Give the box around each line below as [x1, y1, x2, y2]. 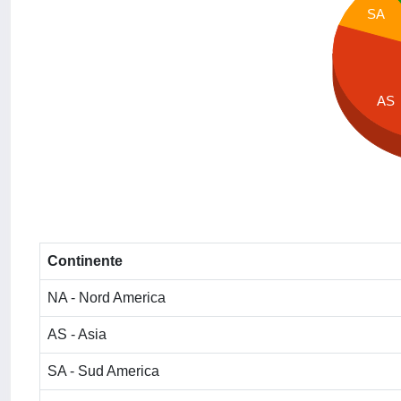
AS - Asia [47, 327, 107, 342]
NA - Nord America [47, 290, 166, 305]
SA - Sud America [47, 363, 159, 379]
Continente [47, 253, 123, 269]
